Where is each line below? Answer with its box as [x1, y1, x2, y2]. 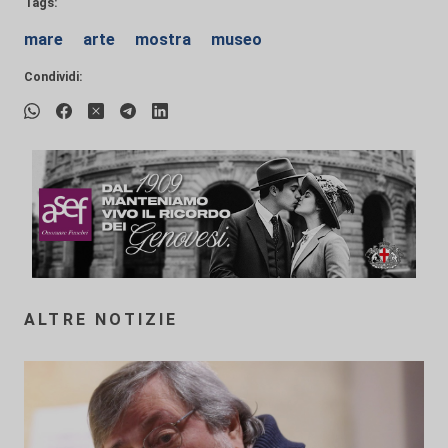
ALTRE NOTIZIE [24, 309, 179, 329]
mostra [135, 29, 195, 49]
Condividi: [24, 68, 83, 84]
